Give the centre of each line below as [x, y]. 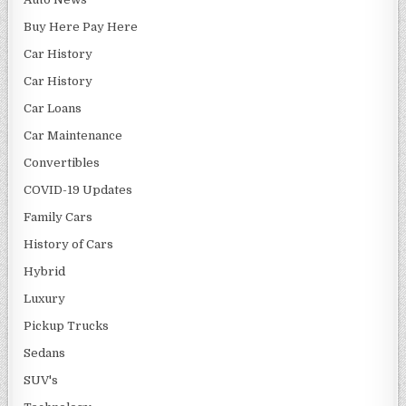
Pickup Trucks [67, 326]
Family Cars [58, 217]
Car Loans [53, 109]
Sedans [45, 353]
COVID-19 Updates [78, 190]
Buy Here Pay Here [81, 27]
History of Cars [69, 245]
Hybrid [45, 272]
